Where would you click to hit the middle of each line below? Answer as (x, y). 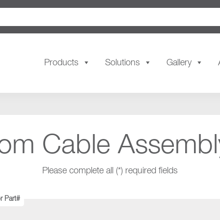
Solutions (123, 63)
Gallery (179, 63)
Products (61, 63)
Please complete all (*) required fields (110, 171)
